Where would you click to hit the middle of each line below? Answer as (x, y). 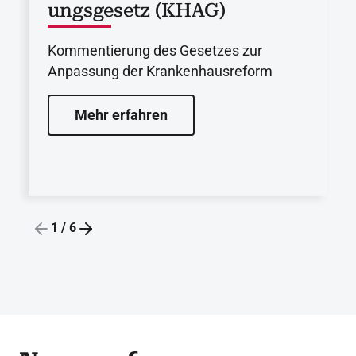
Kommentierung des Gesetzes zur (155, 51)
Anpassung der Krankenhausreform (160, 72)
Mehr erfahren (121, 115)
